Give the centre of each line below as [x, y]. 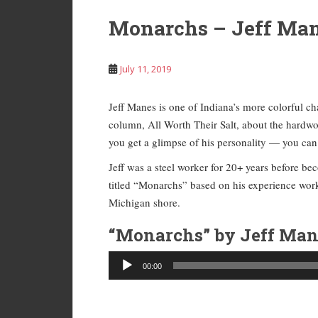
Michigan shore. [144, 202]
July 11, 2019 [146, 69]
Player [121, 277]
